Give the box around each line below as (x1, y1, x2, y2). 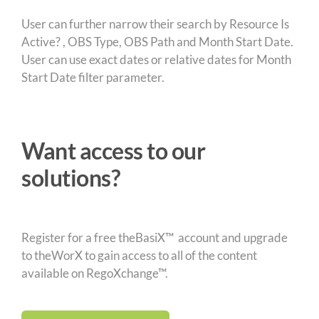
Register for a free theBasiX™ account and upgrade (21, 229, 288, 245)
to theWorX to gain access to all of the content (21, 247, 257, 263)
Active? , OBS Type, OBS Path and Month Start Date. (21, 33, 293, 49)
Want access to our (21, 136, 206, 164)
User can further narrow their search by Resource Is (21, 16, 289, 31)
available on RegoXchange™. (21, 265, 168, 281)
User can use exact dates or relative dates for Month (21, 51, 291, 67)
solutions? (21, 163, 120, 192)
